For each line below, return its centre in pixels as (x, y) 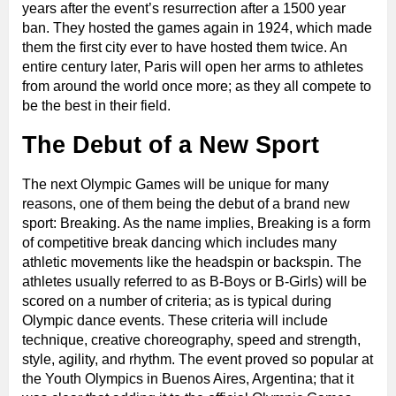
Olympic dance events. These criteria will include (175, 321)
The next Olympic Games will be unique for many (175, 185)
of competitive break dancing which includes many (179, 243)
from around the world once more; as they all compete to (197, 87)
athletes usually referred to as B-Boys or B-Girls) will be (194, 282)
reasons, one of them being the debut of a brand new (186, 204)
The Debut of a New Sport (171, 145)
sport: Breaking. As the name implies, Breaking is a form (196, 224)
